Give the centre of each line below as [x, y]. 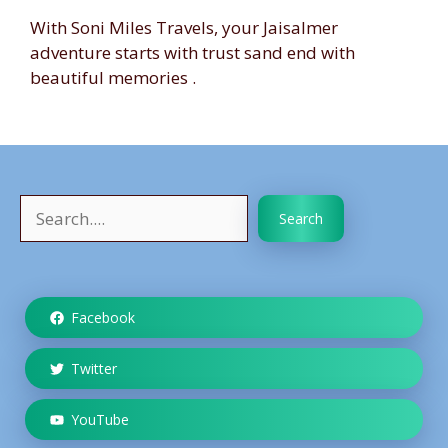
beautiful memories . [113, 77]
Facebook [103, 317]
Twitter [94, 368]
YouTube [100, 419]
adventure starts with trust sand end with [192, 52]
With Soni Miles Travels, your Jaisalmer [184, 27]
